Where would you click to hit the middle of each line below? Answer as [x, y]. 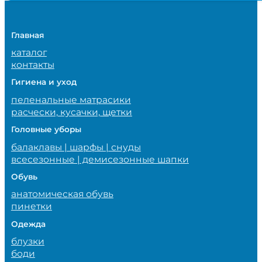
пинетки [31, 206]
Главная [27, 35]
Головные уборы [46, 130]
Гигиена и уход [44, 82]
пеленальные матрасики [71, 99]
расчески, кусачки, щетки [71, 112]
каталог [29, 53]
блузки [27, 242]
